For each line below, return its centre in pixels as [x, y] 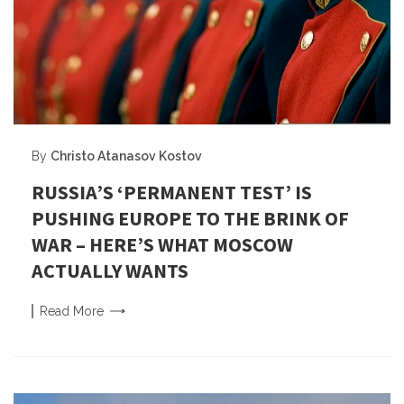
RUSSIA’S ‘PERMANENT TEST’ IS [172, 192]
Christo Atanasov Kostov [126, 156]
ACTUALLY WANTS [110, 270]
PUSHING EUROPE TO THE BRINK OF [190, 218]
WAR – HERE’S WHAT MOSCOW [162, 244]
